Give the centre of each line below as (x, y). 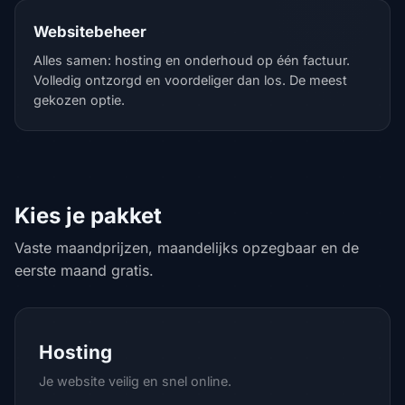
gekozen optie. (79, 100)
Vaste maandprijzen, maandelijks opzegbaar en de (187, 248)
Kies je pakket (88, 216)
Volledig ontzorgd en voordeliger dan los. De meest (190, 80)
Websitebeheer (90, 32)
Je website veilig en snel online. (135, 381)
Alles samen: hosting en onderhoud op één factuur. (192, 60)
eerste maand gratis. (84, 270)
